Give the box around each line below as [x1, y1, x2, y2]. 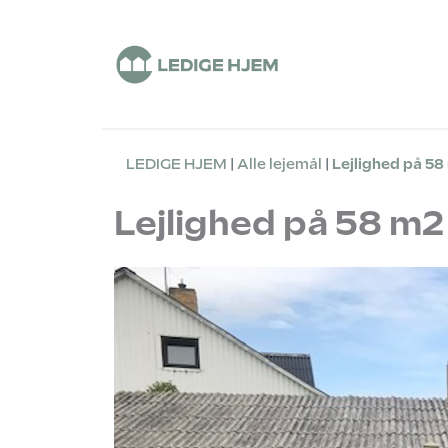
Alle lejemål [237, 156, 322, 172]
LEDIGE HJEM [126, 156, 227, 172]
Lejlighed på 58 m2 [114, 203, 444, 243]
